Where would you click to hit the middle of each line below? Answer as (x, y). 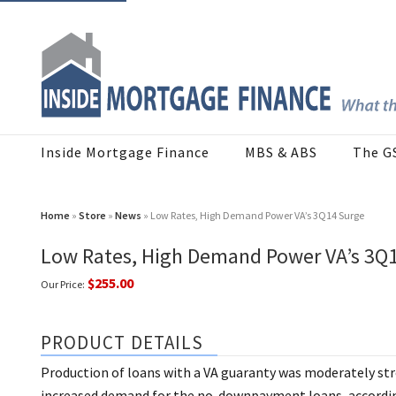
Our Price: (63, 285)
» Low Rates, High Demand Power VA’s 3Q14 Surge (253, 216)
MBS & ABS (281, 152)
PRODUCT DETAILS (122, 343)
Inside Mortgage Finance (125, 152)
